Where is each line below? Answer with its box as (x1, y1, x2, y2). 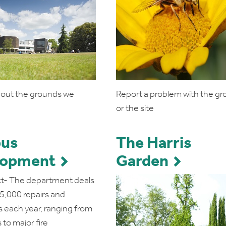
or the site (116, 104, 154, 114)
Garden (116, 154, 168, 170)
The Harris (116, 136, 191, 152)
